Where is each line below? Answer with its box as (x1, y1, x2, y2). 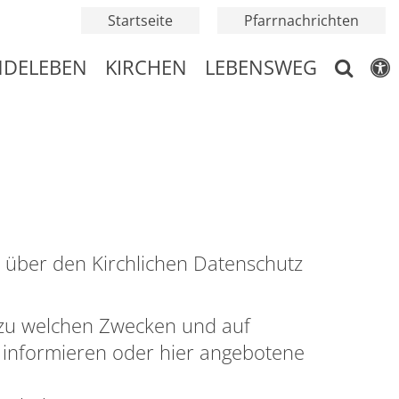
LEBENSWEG (205, 53, 317, 80)
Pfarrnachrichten (244, 11, 359, 30)
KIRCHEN (105, 53, 187, 80)
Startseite (108, 11, 173, 30)
